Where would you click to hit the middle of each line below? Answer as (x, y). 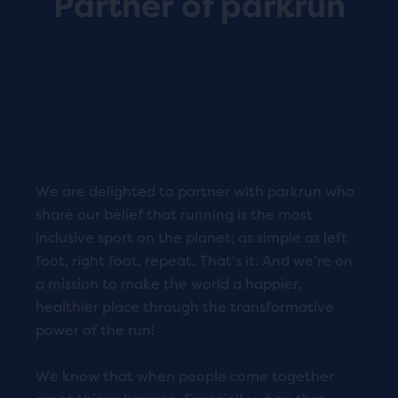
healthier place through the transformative (185, 306)
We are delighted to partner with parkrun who (195, 191)
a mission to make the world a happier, (169, 283)
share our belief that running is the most (174, 214)
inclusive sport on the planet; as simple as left (191, 237)
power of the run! (95, 330)
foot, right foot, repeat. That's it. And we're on (194, 260)
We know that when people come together (185, 376)
